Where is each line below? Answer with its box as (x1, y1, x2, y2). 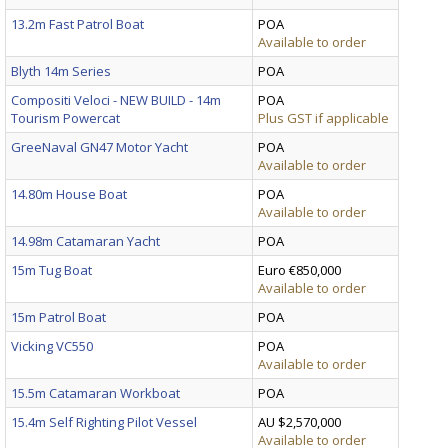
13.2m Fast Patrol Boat (11, 14, 144, 33)
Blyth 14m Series (11, 61, 111, 80)
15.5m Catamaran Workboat (11, 383, 180, 402)
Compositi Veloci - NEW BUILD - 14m (11, 90, 221, 109)
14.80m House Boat (11, 184, 127, 203)
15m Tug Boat (11, 260, 92, 279)
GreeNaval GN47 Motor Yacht (11, 137, 188, 156)
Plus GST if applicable (258, 108, 389, 127)
